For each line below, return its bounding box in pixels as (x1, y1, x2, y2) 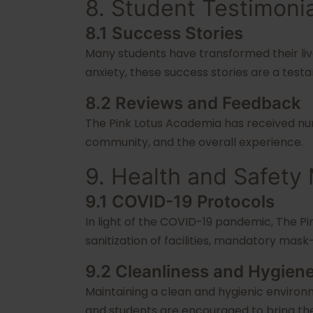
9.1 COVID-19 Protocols (85, 191, 275, 212)
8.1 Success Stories (85, 23, 243, 43)
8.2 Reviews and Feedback (85, 93, 301, 113)
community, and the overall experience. (85, 134, 303, 150)
